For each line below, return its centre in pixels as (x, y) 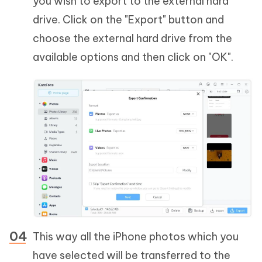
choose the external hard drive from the (132, 39)
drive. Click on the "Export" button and (128, 20)
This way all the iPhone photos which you (136, 236)
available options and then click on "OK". (133, 57)
